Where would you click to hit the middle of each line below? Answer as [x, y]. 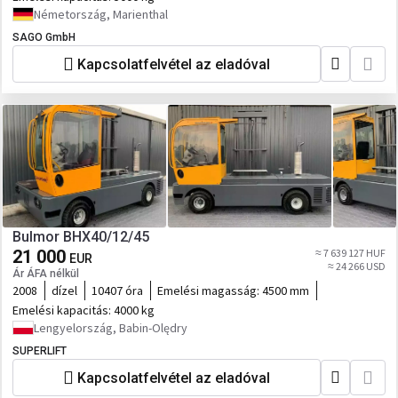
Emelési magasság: [210, 291]
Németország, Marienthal [101, 14]
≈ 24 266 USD [357, 266]
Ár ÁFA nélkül [46, 274]
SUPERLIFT [40, 351]
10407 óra [117, 291]
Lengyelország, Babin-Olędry [111, 328]
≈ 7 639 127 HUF [350, 253]
